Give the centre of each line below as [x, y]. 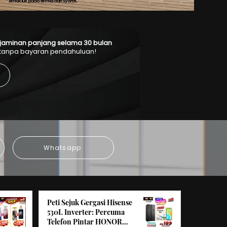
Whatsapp [62, 147]
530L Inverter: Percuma [86, 212]
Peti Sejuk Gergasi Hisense [90, 202]
